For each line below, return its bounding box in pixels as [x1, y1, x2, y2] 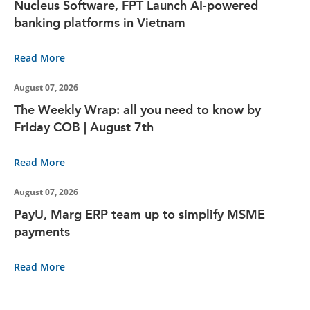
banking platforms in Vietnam [14, 15, 185, 30]
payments [14, 224, 70, 239]
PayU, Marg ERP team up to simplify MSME [14, 206, 265, 222]
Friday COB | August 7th [14, 119, 154, 135]
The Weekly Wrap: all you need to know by [14, 102, 261, 118]
